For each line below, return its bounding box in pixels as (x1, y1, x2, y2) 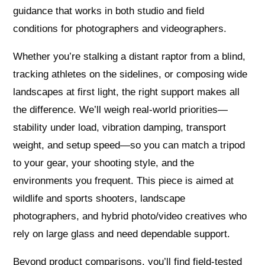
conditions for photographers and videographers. (13, 23, 227, 35)
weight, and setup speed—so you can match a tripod (13, 140, 245, 151)
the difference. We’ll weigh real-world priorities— (13, 104, 228, 116)
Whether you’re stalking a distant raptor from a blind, (13, 51, 246, 63)
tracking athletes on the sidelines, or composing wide (13, 69, 248, 80)
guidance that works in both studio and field (13, 5, 205, 17)
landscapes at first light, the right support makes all (13, 86, 240, 98)
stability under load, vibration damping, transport (13, 122, 227, 134)
